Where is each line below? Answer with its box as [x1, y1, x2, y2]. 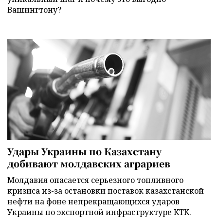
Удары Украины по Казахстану [7, 144, 162, 158]
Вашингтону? [7, 4, 61, 16]
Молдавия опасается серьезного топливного [7, 174, 183, 185]
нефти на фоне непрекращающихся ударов [7, 196, 180, 207]
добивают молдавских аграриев [7, 156, 170, 170]
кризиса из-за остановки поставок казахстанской [7, 185, 204, 196]
